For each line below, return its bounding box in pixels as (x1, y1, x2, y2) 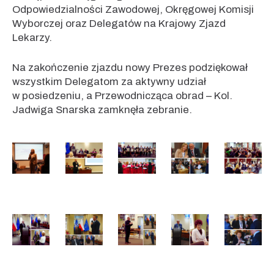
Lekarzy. (12, 32, 52, 43)
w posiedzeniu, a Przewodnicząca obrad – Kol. (12, 89, 232, 102)
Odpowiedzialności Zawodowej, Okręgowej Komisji (12, 4, 254, 15)
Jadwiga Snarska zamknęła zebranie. (12, 103, 192, 116)
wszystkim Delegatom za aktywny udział (12, 75, 206, 87)
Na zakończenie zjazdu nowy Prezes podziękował (12, 61, 248, 73)
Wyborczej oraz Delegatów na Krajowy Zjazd (12, 18, 226, 29)
